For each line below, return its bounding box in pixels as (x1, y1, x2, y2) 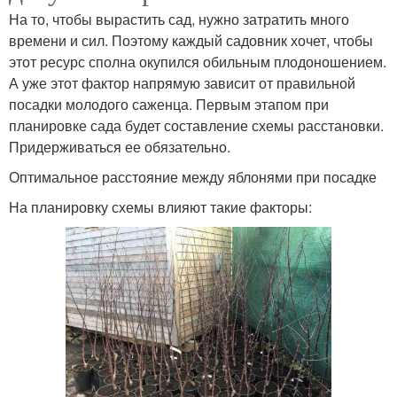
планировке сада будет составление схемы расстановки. (9, 114, 384, 136)
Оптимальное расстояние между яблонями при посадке (9, 166, 377, 187)
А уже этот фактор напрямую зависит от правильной (9, 72, 355, 93)
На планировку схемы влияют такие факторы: (9, 196, 312, 217)
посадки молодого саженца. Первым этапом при (9, 93, 329, 114)
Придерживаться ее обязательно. (9, 136, 230, 157)
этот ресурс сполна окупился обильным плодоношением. (9, 51, 386, 72)
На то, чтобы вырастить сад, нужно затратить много (9, 8, 349, 29)
